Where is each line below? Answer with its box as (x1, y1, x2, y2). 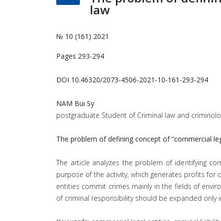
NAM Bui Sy (56, 99, 94, 108)
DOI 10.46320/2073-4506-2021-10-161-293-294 (56, 75, 208, 84)
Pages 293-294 (56, 51, 104, 61)
